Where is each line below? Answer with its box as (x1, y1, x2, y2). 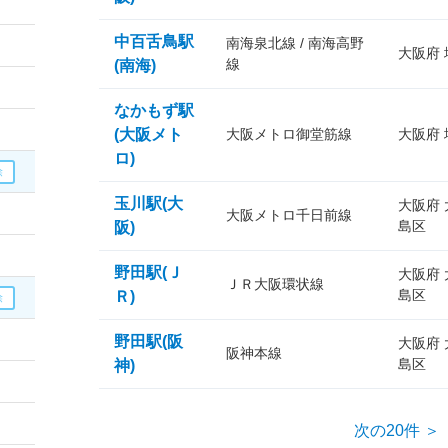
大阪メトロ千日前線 (226, 207, 352, 223)
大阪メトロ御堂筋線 (226, 126, 352, 142)
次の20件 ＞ (353, 422, 440, 439)
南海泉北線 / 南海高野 (226, 35, 364, 51)
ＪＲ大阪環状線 (226, 276, 324, 292)
